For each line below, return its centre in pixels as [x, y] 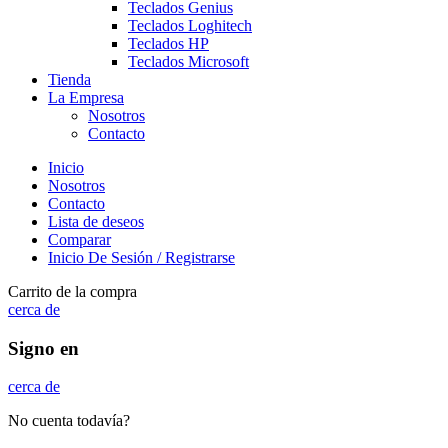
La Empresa [86, 97]
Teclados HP [168, 43]
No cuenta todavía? [69, 421]
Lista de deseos [96, 221]
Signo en [43, 348]
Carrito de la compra [72, 291]
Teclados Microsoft [188, 61]
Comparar [79, 239]
